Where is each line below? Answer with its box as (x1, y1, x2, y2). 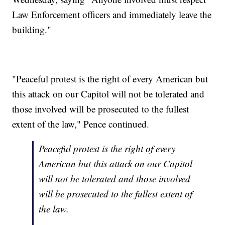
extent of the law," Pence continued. (12, 117, 150, 130)
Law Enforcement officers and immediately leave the (12, 8, 212, 21)
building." (12, 23, 52, 36)
